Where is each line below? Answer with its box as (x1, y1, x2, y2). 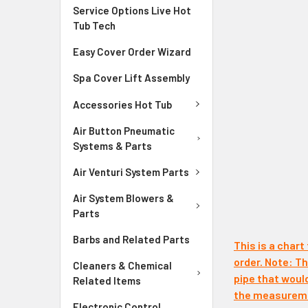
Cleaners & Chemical (73, 259, 172, 272)
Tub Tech (73, 19, 115, 32)
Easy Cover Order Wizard (73, 45, 191, 58)
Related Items (73, 274, 141, 287)
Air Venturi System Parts (73, 166, 189, 179)
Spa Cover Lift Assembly (73, 71, 190, 85)
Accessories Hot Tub (73, 98, 172, 111)
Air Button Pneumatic (73, 124, 175, 137)
